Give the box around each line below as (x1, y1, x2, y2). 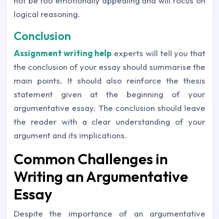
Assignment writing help (14, 47, 112, 58)
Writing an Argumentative (14, 167, 188, 186)
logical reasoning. (14, 8, 80, 19)
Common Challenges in (14, 149, 168, 168)
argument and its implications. (14, 130, 127, 140)
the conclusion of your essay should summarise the (14, 61, 205, 72)
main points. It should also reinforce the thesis (14, 75, 205, 86)
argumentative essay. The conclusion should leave (14, 102, 205, 113)
